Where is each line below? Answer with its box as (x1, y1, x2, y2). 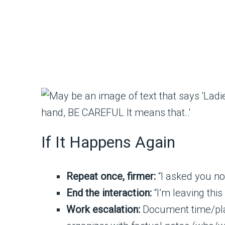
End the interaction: (66, 187, 152, 199)
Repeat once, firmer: (66, 170, 156, 182)
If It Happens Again (41, 133, 175, 152)
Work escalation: (66, 203, 140, 215)
